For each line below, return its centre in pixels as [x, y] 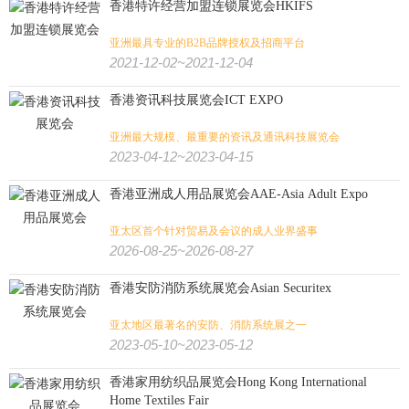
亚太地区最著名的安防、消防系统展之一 [208, 325]
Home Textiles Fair [199, 400]
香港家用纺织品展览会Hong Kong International [238, 382]
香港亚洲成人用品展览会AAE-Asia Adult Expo [239, 194]
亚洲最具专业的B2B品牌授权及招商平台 [207, 43]
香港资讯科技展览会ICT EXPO [196, 100]
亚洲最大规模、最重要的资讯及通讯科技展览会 [225, 137]
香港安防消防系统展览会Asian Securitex [220, 288]
